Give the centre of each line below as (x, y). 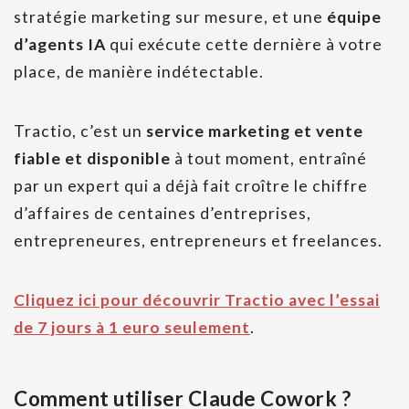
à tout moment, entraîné (269, 159)
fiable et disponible (92, 159)
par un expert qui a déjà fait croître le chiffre (191, 186)
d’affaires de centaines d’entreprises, (163, 214)
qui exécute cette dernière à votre (246, 45)
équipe (354, 17)
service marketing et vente (255, 131)
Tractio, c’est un (80, 131)
